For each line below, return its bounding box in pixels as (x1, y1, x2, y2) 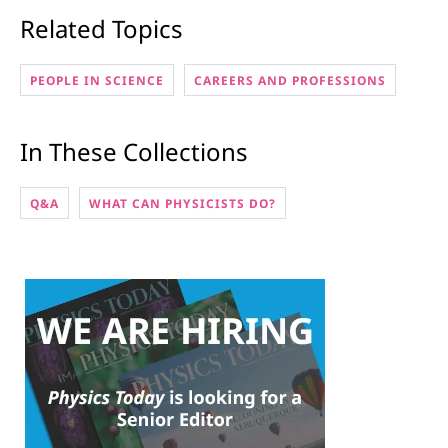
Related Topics (20, 12, 183, 46)
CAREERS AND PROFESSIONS (194, 72, 386, 90)
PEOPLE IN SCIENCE (30, 72, 164, 90)
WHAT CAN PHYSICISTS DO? (89, 195, 276, 213)
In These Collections (20, 135, 248, 169)
